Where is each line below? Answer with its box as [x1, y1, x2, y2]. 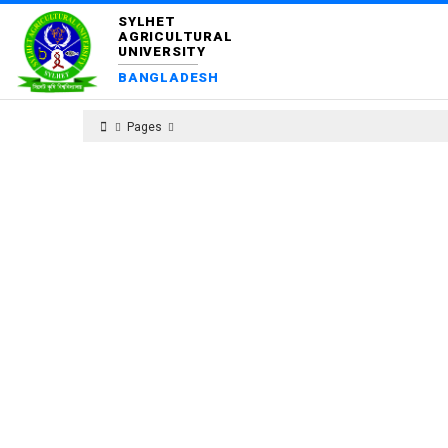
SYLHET [118, 13, 176, 29]
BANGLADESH [118, 69, 219, 85]
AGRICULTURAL [118, 28, 233, 44]
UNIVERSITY [118, 43, 206, 59]
